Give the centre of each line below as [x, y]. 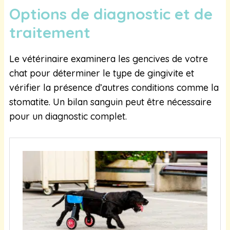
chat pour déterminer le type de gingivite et [102, 73]
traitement [52, 32]
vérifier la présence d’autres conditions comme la [114, 87]
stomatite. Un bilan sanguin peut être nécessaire [110, 102]
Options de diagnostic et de [111, 14]
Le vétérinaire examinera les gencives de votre [109, 59]
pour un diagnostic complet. [68, 116]
